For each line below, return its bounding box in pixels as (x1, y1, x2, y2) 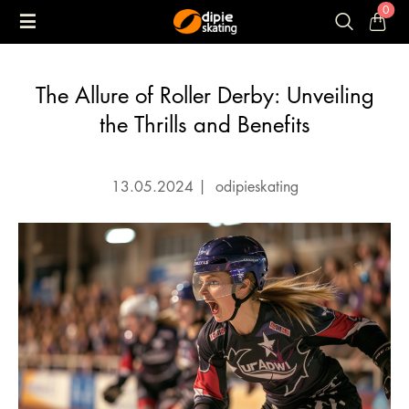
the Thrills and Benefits (99, 109, 310, 139)
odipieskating (210, 176, 299, 196)
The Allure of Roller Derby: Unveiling (35, 79, 374, 110)
